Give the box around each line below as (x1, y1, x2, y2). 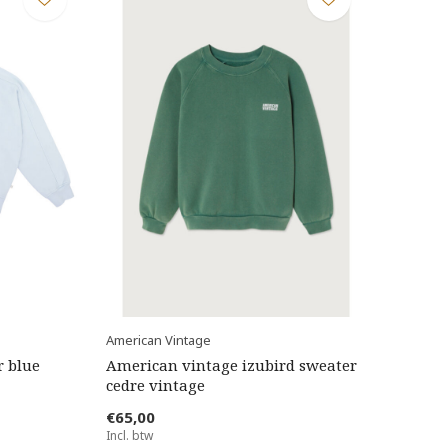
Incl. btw (105, 426, 153, 444)
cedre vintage (105, 374, 205, 395)
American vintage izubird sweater (105, 354, 357, 375)
